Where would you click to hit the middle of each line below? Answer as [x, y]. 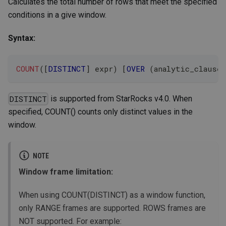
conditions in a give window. [57, 15]
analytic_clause [188, 68]
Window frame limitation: [66, 172]
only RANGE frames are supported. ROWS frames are [112, 208]
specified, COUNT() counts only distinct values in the [100, 112]
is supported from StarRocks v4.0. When [121, 98]
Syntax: [22, 38]
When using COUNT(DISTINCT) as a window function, [112, 195]
